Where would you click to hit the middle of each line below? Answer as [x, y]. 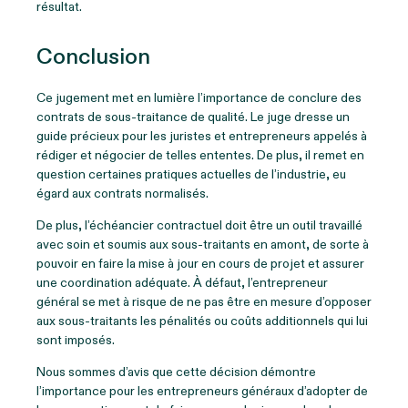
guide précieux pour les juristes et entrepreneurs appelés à [202, 136]
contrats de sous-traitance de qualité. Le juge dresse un [193, 117]
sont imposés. [76, 340]
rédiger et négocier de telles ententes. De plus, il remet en [200, 155]
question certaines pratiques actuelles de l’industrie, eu [191, 174]
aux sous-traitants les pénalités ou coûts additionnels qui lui [202, 321]
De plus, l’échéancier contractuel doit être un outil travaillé [199, 225]
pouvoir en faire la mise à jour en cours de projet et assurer [200, 263]
